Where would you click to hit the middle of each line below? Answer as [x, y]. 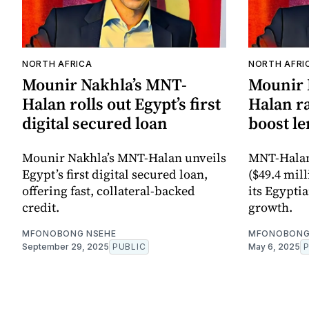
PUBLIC [129, 247]
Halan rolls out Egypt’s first [121, 104]
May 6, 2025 [274, 247]
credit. [41, 208]
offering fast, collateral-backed [109, 191]
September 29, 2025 [66, 247]
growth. [270, 208]
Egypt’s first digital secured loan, [115, 175]
